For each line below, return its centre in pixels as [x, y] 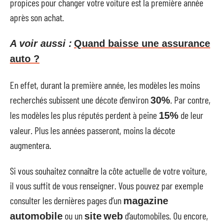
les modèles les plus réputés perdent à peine [84, 115]
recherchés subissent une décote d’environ [80, 99]
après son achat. [37, 17]
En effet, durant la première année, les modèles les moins [105, 85]
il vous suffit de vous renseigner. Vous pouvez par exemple [107, 185]
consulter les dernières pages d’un [67, 200]
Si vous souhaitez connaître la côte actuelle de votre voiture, [109, 171]
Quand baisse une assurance [142, 43]
